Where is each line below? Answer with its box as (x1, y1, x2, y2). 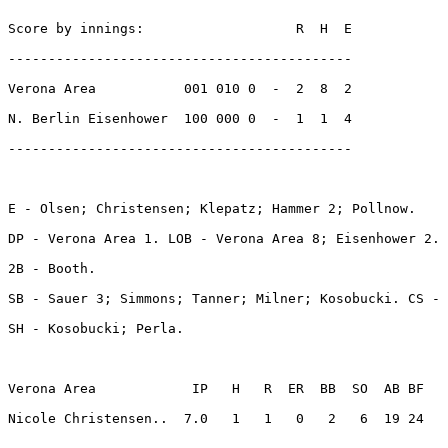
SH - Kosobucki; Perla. (8, 321, 192, 337)
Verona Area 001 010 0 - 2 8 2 (8, 81, 352, 97)
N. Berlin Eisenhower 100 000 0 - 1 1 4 (8, 111, 352, 127)
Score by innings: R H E (8, 21, 352, 37)
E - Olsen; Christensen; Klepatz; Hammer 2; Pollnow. (8, 201, 424, 217)
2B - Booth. (8, 261, 104, 277)
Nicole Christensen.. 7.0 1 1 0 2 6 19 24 (8, 411, 432, 427)
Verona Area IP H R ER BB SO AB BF (8, 381, 424, 397)
